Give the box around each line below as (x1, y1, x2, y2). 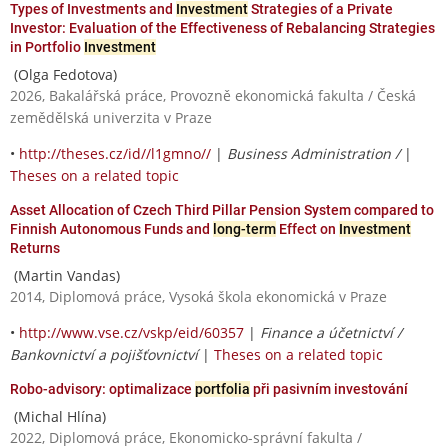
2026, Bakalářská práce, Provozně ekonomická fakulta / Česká (10, 85, 416, 105)
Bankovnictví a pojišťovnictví (10, 344, 198, 364)
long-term (213, 220, 276, 237)
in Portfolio (10, 38, 84, 55)
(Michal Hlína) (10, 406, 106, 426)
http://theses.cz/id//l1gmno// (19, 143, 211, 163)
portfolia (195, 380, 250, 397)
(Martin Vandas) (10, 265, 120, 285)
